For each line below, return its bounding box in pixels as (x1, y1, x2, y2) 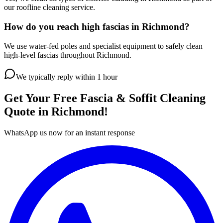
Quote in (4, 105, 51, 118)
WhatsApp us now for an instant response (4, 128, 135, 137)
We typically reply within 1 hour (16, 72, 117, 81)
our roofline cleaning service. (4, 3, 95, 12)
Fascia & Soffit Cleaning (80, 91, 206, 105)
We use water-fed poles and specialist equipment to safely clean (4, 41, 203, 50)
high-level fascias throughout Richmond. (4, 50, 131, 59)
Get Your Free (4, 91, 80, 105)
